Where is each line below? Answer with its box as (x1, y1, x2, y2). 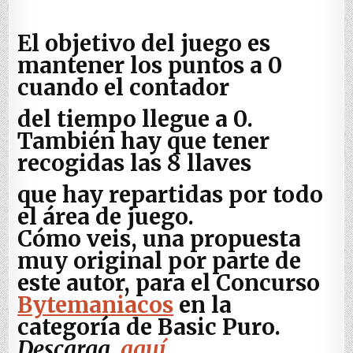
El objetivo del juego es (17, 29, 271, 58)
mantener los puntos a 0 (17, 51, 283, 80)
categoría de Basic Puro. (17, 313, 281, 342)
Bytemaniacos (17, 291, 174, 320)
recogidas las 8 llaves (17, 149, 252, 178)
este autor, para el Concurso (17, 269, 321, 298)
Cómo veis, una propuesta (17, 225, 302, 254)
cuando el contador (17, 73, 230, 102)
